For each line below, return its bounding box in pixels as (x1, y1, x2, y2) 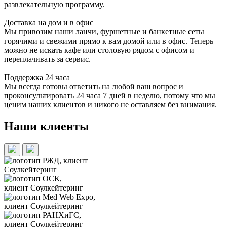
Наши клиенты (4, 120, 89, 133)
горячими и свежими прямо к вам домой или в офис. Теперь (4, 36, 213, 46)
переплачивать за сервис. (4, 55, 91, 64)
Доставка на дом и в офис (4, 18, 93, 27)
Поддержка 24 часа (4, 73, 70, 82)
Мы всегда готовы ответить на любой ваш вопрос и (4, 82, 183, 91)
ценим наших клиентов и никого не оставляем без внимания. (4, 100, 217, 109)
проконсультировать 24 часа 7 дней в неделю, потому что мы (4, 91, 215, 100)
